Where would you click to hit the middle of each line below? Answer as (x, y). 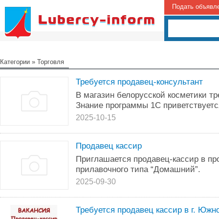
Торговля (51, 62)
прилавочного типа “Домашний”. (138, 169)
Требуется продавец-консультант (139, 82)
